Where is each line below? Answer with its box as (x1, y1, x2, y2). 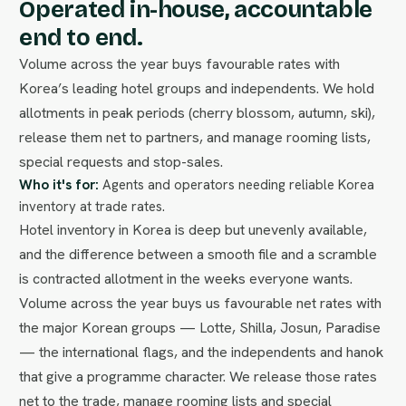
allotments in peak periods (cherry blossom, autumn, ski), (19, 102, 376, 122)
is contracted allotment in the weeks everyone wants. (19, 268, 353, 288)
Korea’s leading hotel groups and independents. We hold (19, 78, 375, 98)
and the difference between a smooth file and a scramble (19, 244, 378, 264)
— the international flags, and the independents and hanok (19, 342, 384, 362)
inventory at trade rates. (19, 197, 166, 216)
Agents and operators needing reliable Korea (99, 175, 375, 194)
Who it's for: (19, 175, 100, 194)
